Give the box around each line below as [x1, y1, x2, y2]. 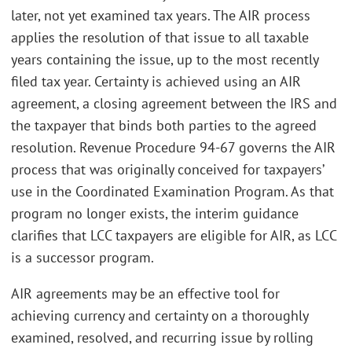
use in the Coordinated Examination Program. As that [11, 182, 334, 201]
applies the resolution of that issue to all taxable [11, 28, 309, 47]
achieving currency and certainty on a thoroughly [11, 306, 308, 324]
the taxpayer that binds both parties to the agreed [11, 116, 317, 135]
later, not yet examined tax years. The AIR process [11, 6, 310, 25]
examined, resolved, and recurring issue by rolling [11, 328, 313, 346]
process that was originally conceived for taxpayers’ [11, 160, 324, 179]
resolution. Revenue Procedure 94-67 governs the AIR [11, 138, 335, 157]
